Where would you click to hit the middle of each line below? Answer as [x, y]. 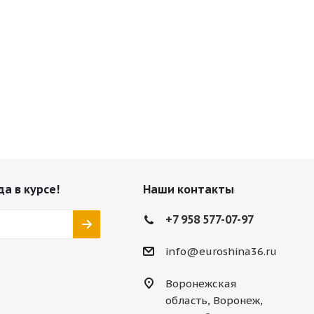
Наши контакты [188, 189]
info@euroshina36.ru [221, 252]
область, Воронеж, [214, 301]
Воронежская [200, 284]
